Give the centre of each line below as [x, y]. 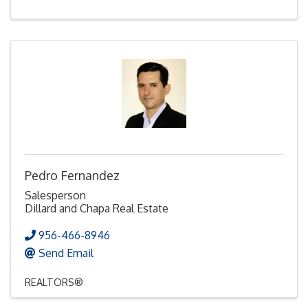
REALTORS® [54, 282]
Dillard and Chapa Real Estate [97, 208]
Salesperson [55, 195]
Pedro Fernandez [72, 175]
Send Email [66, 253]
